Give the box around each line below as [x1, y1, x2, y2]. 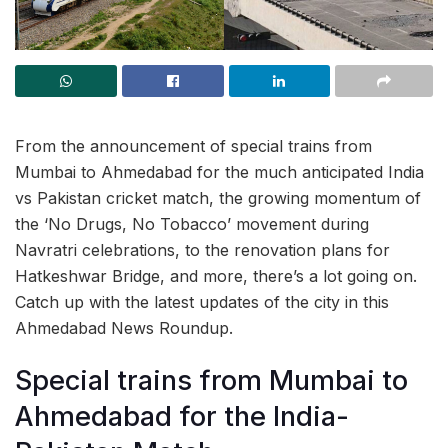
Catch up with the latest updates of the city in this [15, 291, 389, 312]
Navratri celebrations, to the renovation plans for [15, 239, 390, 260]
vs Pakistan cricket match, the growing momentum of [15, 187, 421, 208]
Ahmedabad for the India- [15, 400, 349, 434]
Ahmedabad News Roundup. [15, 317, 233, 338]
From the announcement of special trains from [15, 135, 372, 156]
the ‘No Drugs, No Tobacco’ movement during [15, 213, 369, 234]
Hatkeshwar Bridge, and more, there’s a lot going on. [15, 265, 417, 286]
